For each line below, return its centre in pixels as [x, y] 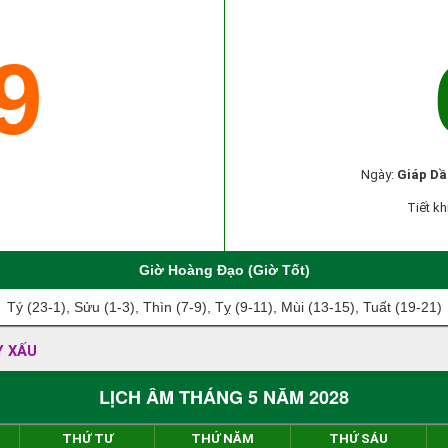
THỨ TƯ [87, 438]
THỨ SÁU [358, 438]
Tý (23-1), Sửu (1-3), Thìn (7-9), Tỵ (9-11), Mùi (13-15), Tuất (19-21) [224, 307]
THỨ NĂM [222, 438]
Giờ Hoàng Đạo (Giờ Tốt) [224, 270]
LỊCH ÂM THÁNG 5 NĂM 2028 [224, 397]
